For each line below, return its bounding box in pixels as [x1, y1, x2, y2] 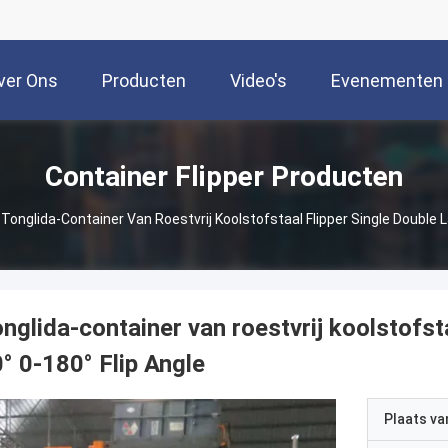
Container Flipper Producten [45, 159, 403, 193]
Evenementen [331, 70, 443, 92]
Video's [230, 70, 287, 92]
